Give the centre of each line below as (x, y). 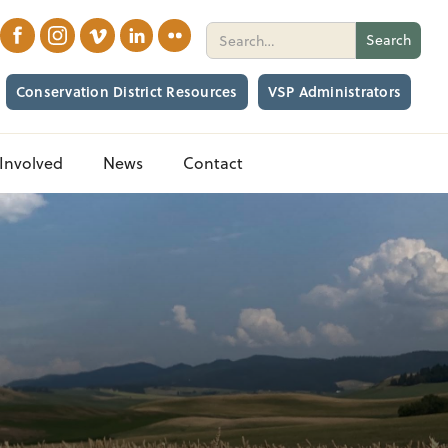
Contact (213, 162)
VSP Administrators (334, 91)
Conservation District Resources (126, 91)
